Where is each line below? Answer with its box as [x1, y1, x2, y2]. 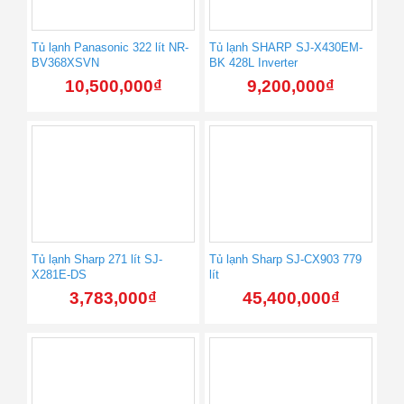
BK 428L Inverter [209, 56, 298, 69]
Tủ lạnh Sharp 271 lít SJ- [32, 252, 162, 266]
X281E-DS [32, 267, 87, 281]
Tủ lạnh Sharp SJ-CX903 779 [209, 252, 362, 266]
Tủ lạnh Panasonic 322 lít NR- [32, 41, 188, 54]
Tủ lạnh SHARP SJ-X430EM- [209, 41, 363, 54]
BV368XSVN [32, 56, 99, 69]
